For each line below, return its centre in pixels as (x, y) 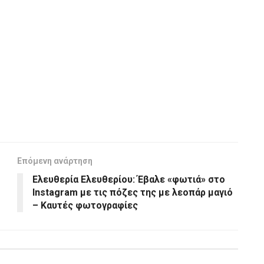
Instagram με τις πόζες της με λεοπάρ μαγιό (133, 192)
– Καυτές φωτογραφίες (85, 205)
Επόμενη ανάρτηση (55, 161)
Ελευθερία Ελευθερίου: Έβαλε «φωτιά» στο (129, 179)
